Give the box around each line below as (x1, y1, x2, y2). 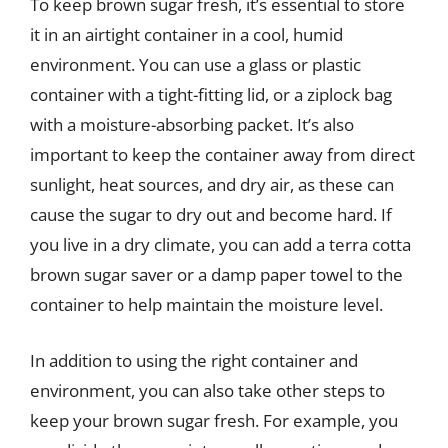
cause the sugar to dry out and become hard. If (30, 203, 392, 226)
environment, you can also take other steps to (30, 378, 385, 402)
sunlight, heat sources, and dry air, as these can (30, 173, 394, 196)
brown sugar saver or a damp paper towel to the (30, 263, 403, 286)
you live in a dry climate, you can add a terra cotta (30, 233, 411, 256)
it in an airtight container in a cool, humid (30, 23, 343, 46)
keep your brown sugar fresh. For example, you (30, 408, 398, 432)
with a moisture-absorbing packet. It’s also (30, 113, 354, 136)
